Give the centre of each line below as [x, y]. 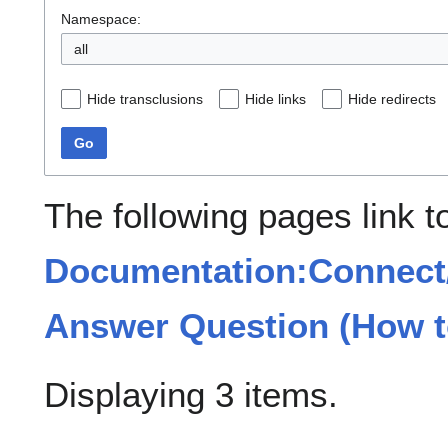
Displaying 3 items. [191, 395]
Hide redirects [392, 99]
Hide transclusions [145, 99]
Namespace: [101, 19]
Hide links [275, 99]
